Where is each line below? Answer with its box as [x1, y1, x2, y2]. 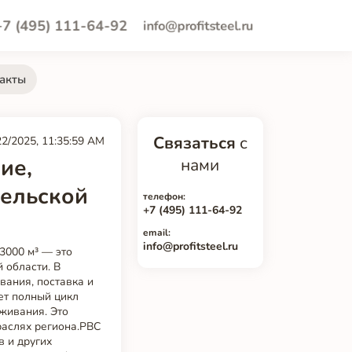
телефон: [142, 189, 185, 203]
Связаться [152, 131, 236, 154]
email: [142, 225, 170, 239]
